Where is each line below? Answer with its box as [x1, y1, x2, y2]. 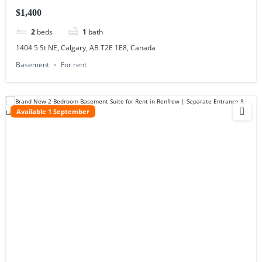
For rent [61, 59, 87, 70]
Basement [16, 59, 50, 70]
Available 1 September [16, 106, 89, 116]
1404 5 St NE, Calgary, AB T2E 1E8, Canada [16, 42, 156, 53]
